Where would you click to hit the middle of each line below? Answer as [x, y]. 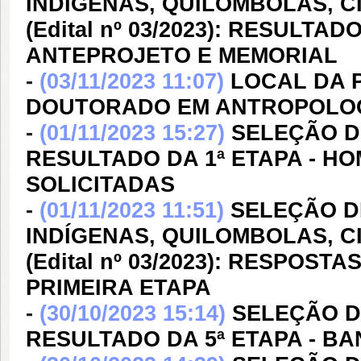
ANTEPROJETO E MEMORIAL [182, 56]
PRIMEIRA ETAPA [118, 288]
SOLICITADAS [100, 185]
